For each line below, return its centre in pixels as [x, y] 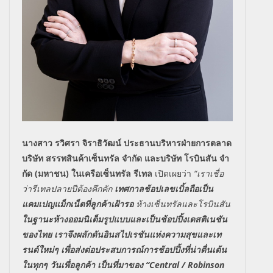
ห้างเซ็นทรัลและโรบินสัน [182, 204]
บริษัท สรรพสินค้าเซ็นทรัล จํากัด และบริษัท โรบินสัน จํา [126, 158]
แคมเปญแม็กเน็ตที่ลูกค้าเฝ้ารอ [78, 204]
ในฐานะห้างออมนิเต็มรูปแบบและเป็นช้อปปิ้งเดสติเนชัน [125, 219]
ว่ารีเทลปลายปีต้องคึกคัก [68, 188]
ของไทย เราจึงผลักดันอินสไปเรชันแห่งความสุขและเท [122, 234]
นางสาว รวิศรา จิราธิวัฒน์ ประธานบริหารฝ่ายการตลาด [127, 143]
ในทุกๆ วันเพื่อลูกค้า [58, 264]
